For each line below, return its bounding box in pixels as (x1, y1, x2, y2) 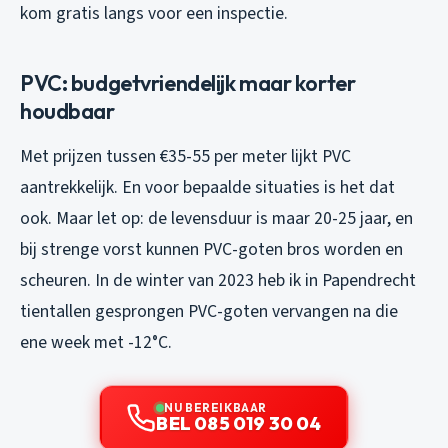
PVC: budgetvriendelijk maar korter (20, 69, 356, 98)
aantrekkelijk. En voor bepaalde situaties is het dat (20, 175, 395, 201)
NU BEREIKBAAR (164, 400, 267, 416)
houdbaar (20, 97, 115, 126)
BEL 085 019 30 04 (156, 412, 322, 436)
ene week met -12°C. (20, 330, 172, 356)
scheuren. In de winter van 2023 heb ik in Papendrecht (20, 268, 416, 294)
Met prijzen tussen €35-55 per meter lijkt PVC (20, 144, 351, 170)
